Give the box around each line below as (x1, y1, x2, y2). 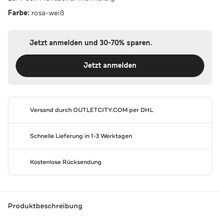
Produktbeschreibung (8, 201, 82, 211)
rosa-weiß (31, 8, 64, 17)
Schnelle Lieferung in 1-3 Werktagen (29, 132, 132, 140)
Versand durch (29, 106, 73, 114)
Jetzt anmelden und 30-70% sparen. (29, 38, 152, 48)
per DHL (127, 106, 153, 114)
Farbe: (8, 8, 31, 18)
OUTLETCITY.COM (73, 106, 128, 114)
